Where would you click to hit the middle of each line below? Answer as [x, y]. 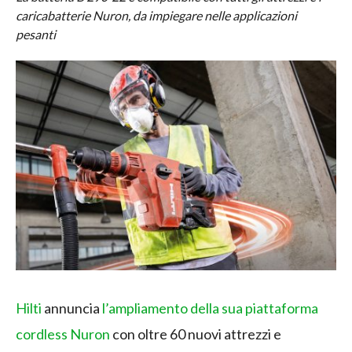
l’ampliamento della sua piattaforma [210, 308]
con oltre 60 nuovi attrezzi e [196, 334]
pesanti [36, 35]
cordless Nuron [63, 334]
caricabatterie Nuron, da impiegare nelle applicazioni [156, 16]
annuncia [72, 308]
